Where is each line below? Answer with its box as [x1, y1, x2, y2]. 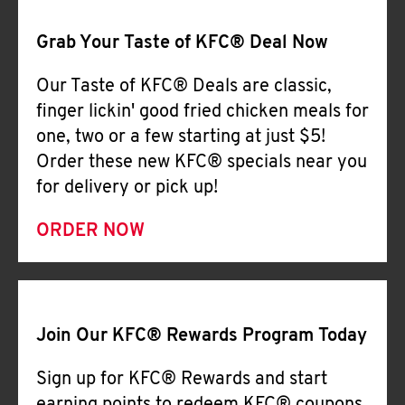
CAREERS [210, 22, 260, 39]
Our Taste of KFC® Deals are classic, [36, 78, 332, 96]
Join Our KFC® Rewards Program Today [36, 327, 367, 345]
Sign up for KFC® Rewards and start [36, 371, 327, 389]
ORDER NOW [36, 222, 145, 240]
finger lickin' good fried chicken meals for [36, 103, 369, 121]
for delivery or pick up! [36, 179, 218, 197]
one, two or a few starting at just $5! [36, 128, 325, 146]
